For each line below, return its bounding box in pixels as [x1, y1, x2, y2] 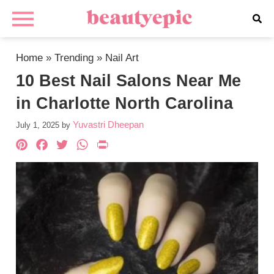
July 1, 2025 [16, 120, 60, 130]
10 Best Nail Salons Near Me [16, 72, 242, 90]
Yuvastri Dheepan [73, 119, 144, 130]
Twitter [70, 135, 128, 157]
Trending [54, 52, 94, 64]
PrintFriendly [110, 135, 221, 157]
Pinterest [29, 135, 108, 157]
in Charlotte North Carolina [16, 94, 234, 113]
